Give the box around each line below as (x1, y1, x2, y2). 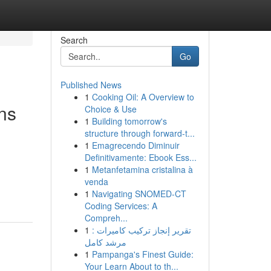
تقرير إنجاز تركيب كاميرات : (91, 224, 191, 236)
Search (60, 34, 88, 46)
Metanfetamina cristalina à (91, 163, 193, 175)
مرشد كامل (84, 236, 126, 248)
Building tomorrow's (91, 115, 167, 127)
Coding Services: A (84, 200, 157, 212)
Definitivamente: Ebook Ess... (84, 151, 197, 163)
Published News (60, 79, 122, 91)
